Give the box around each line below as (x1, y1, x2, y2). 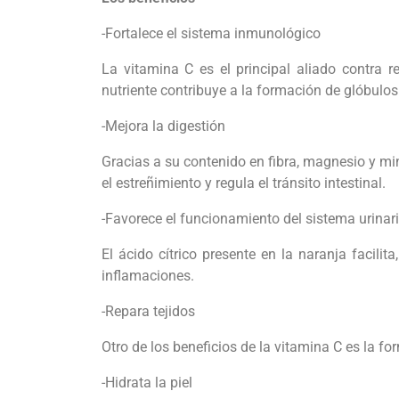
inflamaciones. (102, 267, 194, 285)
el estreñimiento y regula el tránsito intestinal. (102, 175, 386, 192)
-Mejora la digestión (102, 118, 225, 135)
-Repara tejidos (102, 303, 195, 321)
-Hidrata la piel (102, 374, 192, 392)
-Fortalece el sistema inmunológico (102, 25, 321, 43)
